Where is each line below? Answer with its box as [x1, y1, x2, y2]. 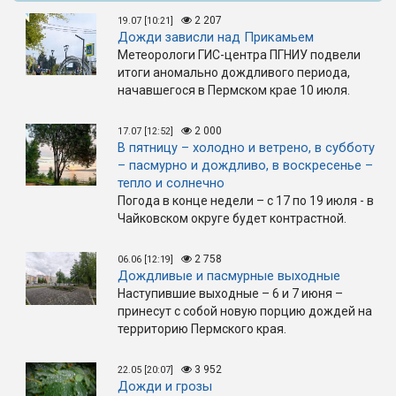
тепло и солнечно [118, 174, 225, 191]
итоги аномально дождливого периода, [118, 65, 350, 80]
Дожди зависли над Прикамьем [118, 28, 314, 45]
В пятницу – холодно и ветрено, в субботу [118, 139, 375, 156]
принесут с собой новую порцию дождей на [118, 303, 372, 318]
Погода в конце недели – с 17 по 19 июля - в [118, 193, 374, 208]
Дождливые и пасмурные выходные [118, 267, 340, 284]
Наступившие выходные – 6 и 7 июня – [118, 286, 343, 301]
